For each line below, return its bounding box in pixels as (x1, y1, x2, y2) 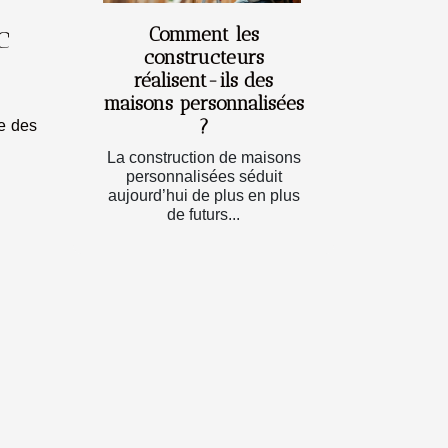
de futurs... (167, 205, 240, 223)
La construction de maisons (106, 148, 301, 166)
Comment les (148, 22, 259, 46)
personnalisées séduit (125, 167, 282, 185)
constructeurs (143, 45, 264, 69)
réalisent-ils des (134, 68, 273, 92)
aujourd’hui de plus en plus (107, 186, 300, 204)
